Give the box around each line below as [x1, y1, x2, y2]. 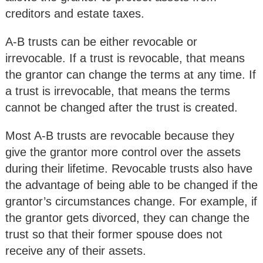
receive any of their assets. [5, 244, 146, 258]
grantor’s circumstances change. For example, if [5, 195, 257, 208]
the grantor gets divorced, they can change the [5, 211, 249, 225]
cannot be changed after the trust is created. [5, 101, 238, 114]
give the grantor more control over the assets [5, 146, 241, 159]
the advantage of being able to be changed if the [5, 178, 258, 192]
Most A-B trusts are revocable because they [5, 129, 234, 143]
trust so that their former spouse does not [5, 228, 222, 241]
